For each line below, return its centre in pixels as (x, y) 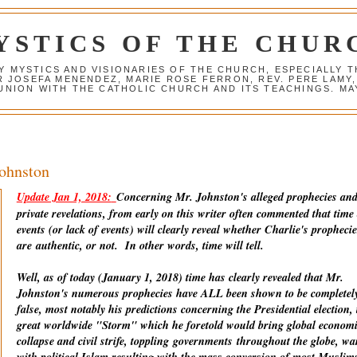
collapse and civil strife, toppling (94, 341)
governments (202, 341)
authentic (57, 246)
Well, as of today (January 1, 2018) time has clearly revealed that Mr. (180, 278)
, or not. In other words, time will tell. (173, 246)
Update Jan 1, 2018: (64, 197)
